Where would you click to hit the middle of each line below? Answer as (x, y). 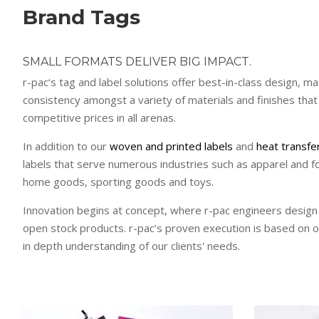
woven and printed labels (171, 146)
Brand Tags (82, 17)
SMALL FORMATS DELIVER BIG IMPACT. (137, 62)
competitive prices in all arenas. (99, 118)
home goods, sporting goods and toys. (118, 182)
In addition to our (66, 146)
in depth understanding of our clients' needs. (131, 246)
